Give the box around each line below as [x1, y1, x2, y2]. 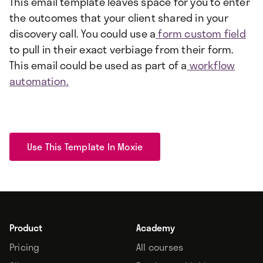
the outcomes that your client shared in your [9, 9, 228, 26]
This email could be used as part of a [9, 57, 187, 74]
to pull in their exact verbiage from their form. [9, 41, 234, 58]
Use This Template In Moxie [27, 139, 143, 154]
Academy [136, 220, 175, 235]
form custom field [156, 25, 246, 42]
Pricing [9, 240, 40, 255]
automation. [9, 73, 69, 90]
